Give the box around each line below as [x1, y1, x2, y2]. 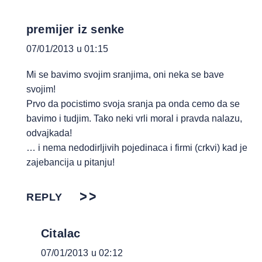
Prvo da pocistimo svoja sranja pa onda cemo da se [26, 99, 240, 109]
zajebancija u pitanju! [26, 157, 115, 167]
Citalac [41, 227, 81, 240]
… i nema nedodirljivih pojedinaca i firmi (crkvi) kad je [26, 143, 247, 153]
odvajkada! [26, 128, 72, 138]
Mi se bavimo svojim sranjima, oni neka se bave [26, 70, 224, 80]
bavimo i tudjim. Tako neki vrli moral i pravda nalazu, [26, 113, 242, 123]
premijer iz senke [26, 23, 125, 36]
